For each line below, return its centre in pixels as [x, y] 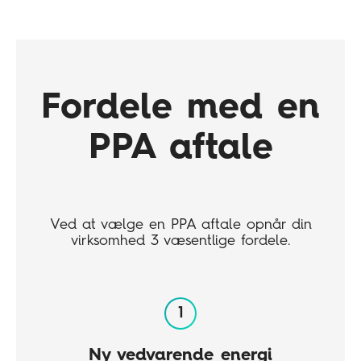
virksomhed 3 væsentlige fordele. [180, 241]
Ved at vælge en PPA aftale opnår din [180, 225]
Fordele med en [180, 108]
